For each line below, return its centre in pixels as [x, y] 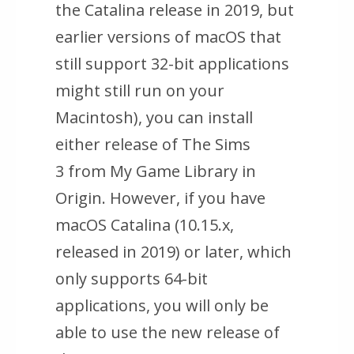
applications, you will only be [162, 306]
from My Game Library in [160, 171]
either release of [119, 145]
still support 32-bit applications [172, 64]
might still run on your [140, 91]
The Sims [216, 145]
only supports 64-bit [132, 279]
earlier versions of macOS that [168, 37]
